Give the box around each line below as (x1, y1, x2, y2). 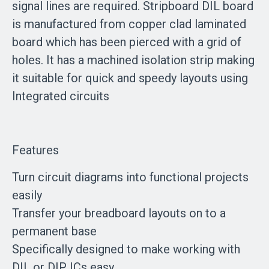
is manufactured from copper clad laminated (12, 17, 246, 31)
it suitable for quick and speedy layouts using (12, 71, 248, 85)
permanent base (12, 224, 97, 238)
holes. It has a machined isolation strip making (12, 53, 255, 67)
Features (12, 143, 59, 157)
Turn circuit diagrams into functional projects (12, 170, 249, 184)
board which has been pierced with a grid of (12, 35, 241, 49)
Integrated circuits (12, 89, 109, 103)
